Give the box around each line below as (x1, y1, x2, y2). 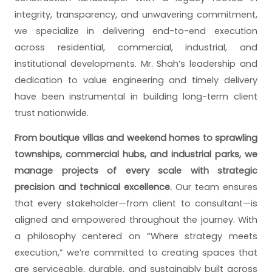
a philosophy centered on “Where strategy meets (15, 230, 257, 243)
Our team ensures (172, 181, 257, 194)
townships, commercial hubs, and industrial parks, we (15, 148, 257, 161)
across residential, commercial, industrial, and (15, 41, 257, 53)
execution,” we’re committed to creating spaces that (15, 246, 257, 259)
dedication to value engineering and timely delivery (15, 73, 257, 86)
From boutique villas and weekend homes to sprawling (15, 132, 257, 144)
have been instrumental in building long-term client (15, 90, 257, 103)
